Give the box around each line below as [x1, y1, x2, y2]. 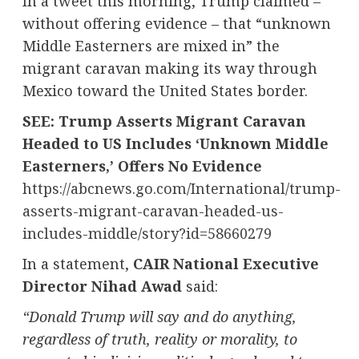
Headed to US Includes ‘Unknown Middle [22, 133, 329, 153]
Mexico [22, 80, 73, 100]
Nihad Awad [91, 276, 182, 296]
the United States [131, 80, 253, 100]
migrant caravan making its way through [22, 58, 317, 78]
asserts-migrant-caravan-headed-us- [22, 200, 284, 220]
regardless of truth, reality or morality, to [22, 329, 297, 349]
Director [22, 276, 91, 296]
